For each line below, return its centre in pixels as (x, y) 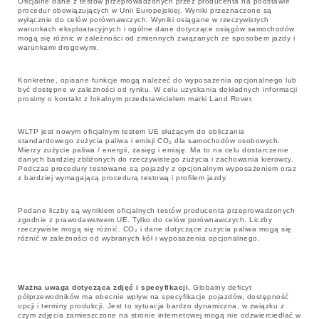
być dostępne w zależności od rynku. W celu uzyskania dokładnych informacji (157, 89)
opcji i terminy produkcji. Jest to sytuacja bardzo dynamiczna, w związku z (151, 305)
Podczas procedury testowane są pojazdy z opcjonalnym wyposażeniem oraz (157, 168)
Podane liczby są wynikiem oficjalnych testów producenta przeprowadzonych (156, 210)
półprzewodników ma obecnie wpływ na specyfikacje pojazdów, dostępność (153, 296)
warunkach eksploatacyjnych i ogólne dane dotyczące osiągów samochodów (156, 28)
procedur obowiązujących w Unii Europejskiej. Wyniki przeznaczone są (145, 10)
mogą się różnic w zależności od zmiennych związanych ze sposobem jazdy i (156, 38)
